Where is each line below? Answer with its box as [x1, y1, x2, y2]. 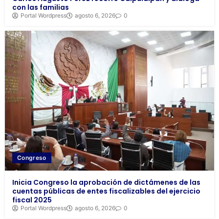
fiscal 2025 [12, 195, 52, 205]
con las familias [12, 2, 69, 12]
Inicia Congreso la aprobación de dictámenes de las [12, 177, 200, 188]
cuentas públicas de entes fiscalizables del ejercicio [12, 186, 200, 197]
